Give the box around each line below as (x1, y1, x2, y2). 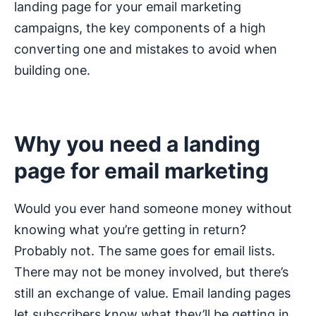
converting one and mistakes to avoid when (14, 42, 277, 57)
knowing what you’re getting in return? (14, 222, 246, 238)
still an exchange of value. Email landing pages (14, 286, 291, 301)
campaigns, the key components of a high (14, 20, 266, 36)
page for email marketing (14, 158, 269, 184)
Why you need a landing (14, 131, 260, 157)
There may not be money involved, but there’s (14, 265, 288, 280)
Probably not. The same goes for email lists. (14, 243, 275, 259)
